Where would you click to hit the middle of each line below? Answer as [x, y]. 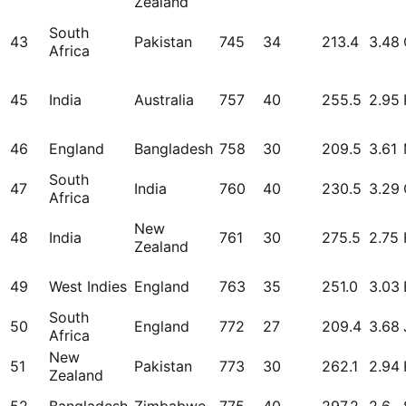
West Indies [88, 287]
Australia [164, 100]
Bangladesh [174, 149]
